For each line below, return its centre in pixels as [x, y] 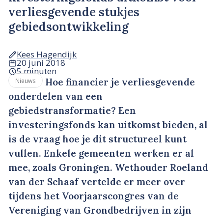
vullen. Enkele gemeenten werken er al [101, 153]
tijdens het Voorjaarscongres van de [94, 196]
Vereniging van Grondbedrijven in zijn [100, 210]
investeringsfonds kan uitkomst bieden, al [108, 125]
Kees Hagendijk [47, 55]
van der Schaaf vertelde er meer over [97, 182]
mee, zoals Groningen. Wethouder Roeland [108, 168]
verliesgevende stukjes [74, 12]
